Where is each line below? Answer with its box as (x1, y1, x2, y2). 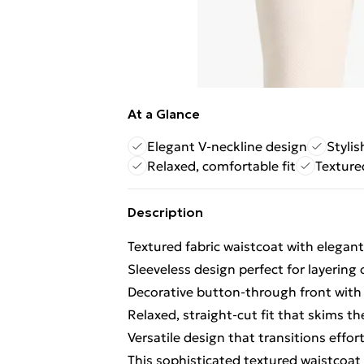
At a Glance (128, 106, 200, 122)
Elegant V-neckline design (147, 138, 307, 154)
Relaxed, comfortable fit (147, 158, 296, 174)
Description (128, 204, 203, 220)
